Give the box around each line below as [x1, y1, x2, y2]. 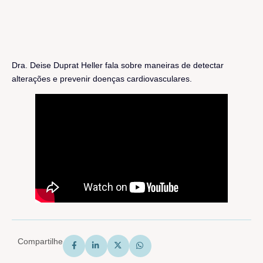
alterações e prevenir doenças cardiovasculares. [12, 74, 192, 83]
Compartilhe [18, 236, 63, 246]
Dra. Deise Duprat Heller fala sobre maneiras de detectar [12, 60, 224, 70]
